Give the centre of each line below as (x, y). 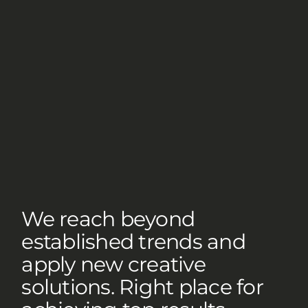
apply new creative (113, 264)
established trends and (133, 242)
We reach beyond (108, 219)
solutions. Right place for (142, 287)
